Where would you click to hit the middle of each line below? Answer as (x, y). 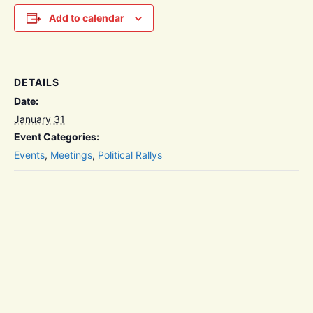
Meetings (71, 155)
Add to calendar (86, 18)
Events (29, 155)
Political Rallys (130, 155)
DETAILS (37, 82)
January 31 (39, 119)
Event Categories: (57, 137)
